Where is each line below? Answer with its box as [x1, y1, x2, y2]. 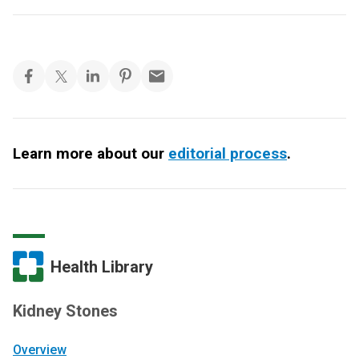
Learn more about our [13, 144, 168, 163]
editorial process [168, 144, 287, 163]
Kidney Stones [13, 301, 118, 321]
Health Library [50, 256, 153, 276]
